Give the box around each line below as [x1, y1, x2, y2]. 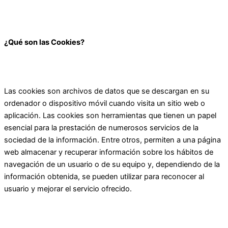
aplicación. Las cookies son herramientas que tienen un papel [4, 110, 216, 120]
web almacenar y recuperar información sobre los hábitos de [4, 147, 213, 157]
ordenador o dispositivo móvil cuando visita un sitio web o [4, 98, 205, 108]
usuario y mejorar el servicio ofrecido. [4, 184, 132, 193]
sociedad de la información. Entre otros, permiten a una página [4, 135, 221, 145]
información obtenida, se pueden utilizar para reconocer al [4, 172, 204, 181]
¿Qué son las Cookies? [4, 37, 84, 47]
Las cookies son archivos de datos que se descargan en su [4, 86, 209, 96]
